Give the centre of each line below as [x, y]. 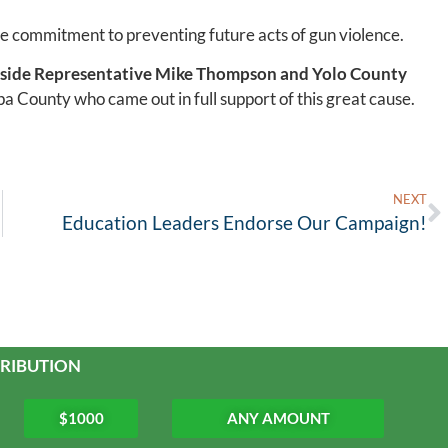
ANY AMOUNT [278, 418]
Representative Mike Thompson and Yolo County [220, 74]
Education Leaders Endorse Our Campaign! [244, 223]
